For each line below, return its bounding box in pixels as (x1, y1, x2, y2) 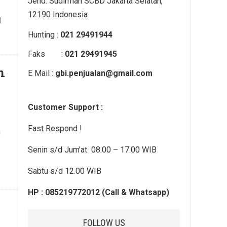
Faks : (28, 49, 65, 59)
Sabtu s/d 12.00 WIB (28, 166, 101, 176)
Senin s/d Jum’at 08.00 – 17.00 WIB (28, 145, 157, 155)
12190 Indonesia (28, 10, 88, 19)
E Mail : (28, 68, 55, 78)
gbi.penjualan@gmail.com (55, 68, 153, 78)
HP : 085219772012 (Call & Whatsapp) (28, 187, 169, 197)
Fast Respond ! (28, 124, 82, 133)
